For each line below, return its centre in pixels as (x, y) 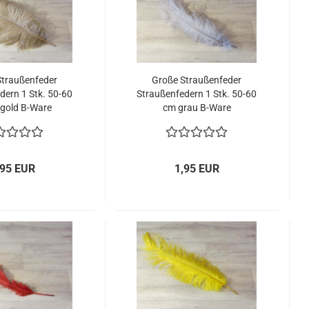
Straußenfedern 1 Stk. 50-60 (197, 94)
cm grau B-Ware (197, 108)
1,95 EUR (197, 169)
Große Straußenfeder (197, 80)
